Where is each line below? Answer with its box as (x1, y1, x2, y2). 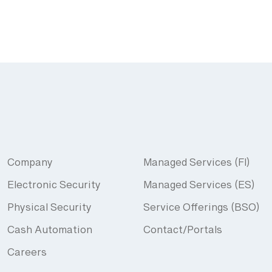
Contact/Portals (143, 223, 222, 242)
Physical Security (7, 200, 92, 220)
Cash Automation (7, 223, 92, 242)
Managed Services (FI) (143, 155, 250, 175)
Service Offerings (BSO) (143, 200, 259, 220)
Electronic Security (7, 178, 101, 197)
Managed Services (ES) (143, 178, 254, 197)
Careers (7, 245, 47, 265)
